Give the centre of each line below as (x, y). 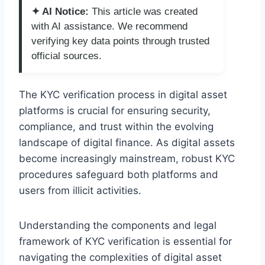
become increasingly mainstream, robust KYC (127, 158)
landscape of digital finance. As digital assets (127, 142)
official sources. (67, 56)
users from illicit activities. (80, 190)
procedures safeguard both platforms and (119, 174)
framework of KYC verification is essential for (125, 241)
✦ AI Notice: (60, 11)
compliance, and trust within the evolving (116, 126)
